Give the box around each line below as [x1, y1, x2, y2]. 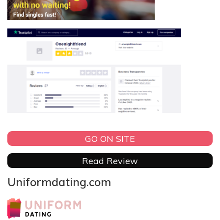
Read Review [82, 155, 138, 166]
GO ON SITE [85, 133, 135, 144]
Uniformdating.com [7, 175, 111, 190]
